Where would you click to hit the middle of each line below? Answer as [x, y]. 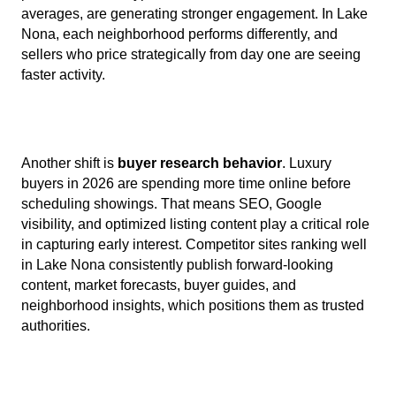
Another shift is [69, 163]
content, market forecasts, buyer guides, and [159, 285]
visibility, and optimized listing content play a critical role [195, 224]
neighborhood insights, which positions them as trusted [193, 305]
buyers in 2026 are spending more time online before [186, 183]
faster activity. [63, 75]
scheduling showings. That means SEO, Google [171, 203]
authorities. [56, 325]
